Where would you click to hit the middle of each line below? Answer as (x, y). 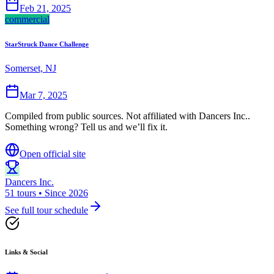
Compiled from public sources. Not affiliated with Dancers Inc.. (128, 116)
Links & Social (26, 252)
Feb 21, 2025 (45, 9)
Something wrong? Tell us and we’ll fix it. (86, 127)
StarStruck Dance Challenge (47, 44)
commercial (27, 20)
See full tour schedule (46, 210)
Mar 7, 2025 (43, 95)
